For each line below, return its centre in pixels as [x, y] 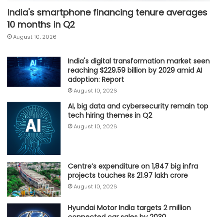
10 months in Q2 [41, 25]
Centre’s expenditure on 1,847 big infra [133, 166]
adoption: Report [96, 80]
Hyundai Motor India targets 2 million [129, 208]
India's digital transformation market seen [139, 61]
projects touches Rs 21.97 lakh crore [128, 176]
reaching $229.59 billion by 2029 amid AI [135, 70]
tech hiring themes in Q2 [110, 116]
